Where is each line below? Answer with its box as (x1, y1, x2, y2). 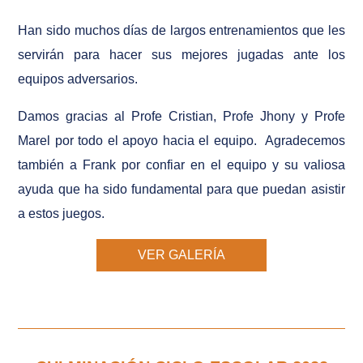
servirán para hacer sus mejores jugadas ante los (18, 47, 345, 62)
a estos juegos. (18, 206, 105, 220)
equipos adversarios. (18, 71, 139, 86)
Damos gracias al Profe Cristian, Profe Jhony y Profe (18, 109, 345, 123)
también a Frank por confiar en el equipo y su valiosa (18, 157, 345, 172)
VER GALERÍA (138, 247, 225, 262)
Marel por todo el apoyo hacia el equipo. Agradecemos (18, 133, 345, 147)
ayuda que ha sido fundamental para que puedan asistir (18, 181, 345, 196)
